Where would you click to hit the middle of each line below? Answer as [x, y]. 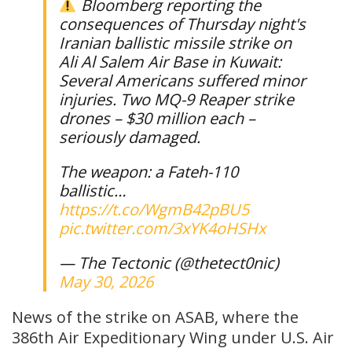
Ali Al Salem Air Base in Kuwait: [170, 61]
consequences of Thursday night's [182, 24]
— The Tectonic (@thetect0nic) [169, 262]
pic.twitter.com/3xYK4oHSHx [162, 228]
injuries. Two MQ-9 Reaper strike [176, 99]
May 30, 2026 [106, 281]
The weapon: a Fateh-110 [148, 171]
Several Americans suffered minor [182, 80]
